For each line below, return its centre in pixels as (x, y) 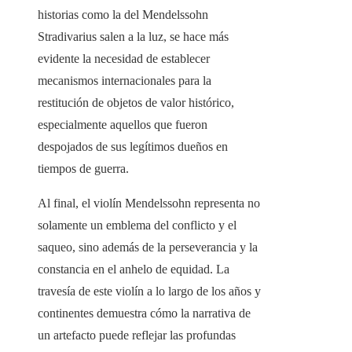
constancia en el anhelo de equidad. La (134, 269)
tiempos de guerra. (83, 169)
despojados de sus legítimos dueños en (133, 147)
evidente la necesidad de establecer (124, 59)
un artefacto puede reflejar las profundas (137, 335)
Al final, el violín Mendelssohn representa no (149, 203)
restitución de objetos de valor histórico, (136, 103)
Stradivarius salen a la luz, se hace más (133, 37)
